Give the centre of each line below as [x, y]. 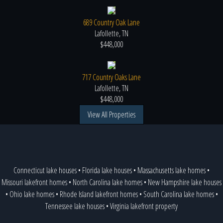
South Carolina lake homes [178, 194]
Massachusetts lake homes [171, 170]
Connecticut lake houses [45, 170]
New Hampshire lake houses [185, 182]
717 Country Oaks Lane [111, 77]
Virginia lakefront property [144, 206]
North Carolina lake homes [108, 182]
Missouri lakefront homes [34, 182]
